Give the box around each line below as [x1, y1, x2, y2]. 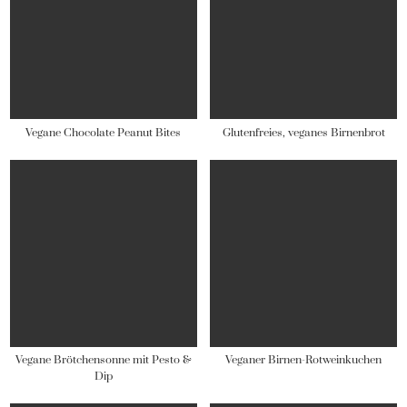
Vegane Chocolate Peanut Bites [25, 125, 182, 140]
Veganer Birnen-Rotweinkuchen [225, 352, 382, 367]
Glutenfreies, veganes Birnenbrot [222, 125, 385, 140]
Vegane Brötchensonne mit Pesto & [15, 352, 192, 367]
